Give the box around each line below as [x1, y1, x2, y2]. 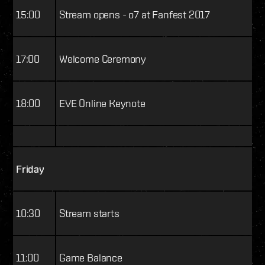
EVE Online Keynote [59, 97, 146, 110]
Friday [16, 163, 44, 176]
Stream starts [59, 207, 119, 220]
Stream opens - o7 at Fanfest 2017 [59, 8, 211, 21]
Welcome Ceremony [59, 53, 147, 66]
